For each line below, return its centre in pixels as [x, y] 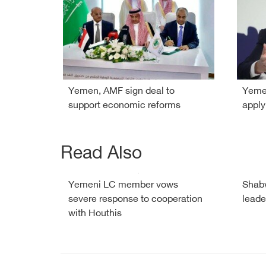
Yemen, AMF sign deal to [121, 91]
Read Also [101, 154]
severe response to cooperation [135, 199]
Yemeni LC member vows [123, 185]
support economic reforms [124, 106]
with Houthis [95, 214]
